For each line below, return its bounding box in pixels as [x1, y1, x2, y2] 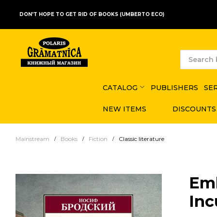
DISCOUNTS [172, 104, 216, 113]
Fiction [89, 135, 108, 142]
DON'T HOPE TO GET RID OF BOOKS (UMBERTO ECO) [19, 11, 164, 17]
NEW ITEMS [103, 104, 146, 113]
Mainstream [15, 135, 49, 142]
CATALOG [103, 83, 138, 92]
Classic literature [119, 135, 164, 142]
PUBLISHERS [150, 83, 198, 92]
